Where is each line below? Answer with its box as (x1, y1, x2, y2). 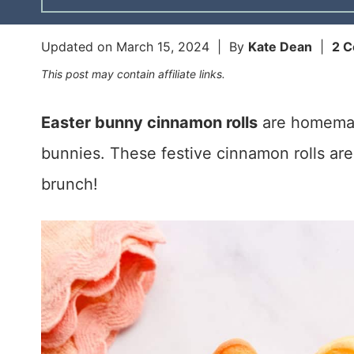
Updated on (41, 39, 116, 55)
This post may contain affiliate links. (41, 67, 225, 81)
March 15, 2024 (116, 39, 209, 55)
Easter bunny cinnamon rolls (41, 113, 258, 133)
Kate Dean (248, 39, 312, 55)
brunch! (41, 175, 98, 194)
